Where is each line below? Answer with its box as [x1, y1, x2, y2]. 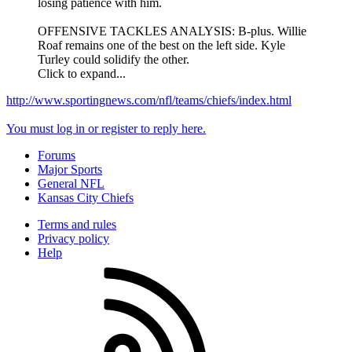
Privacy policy [38, 231, 109, 245]
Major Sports [38, 162, 102, 176]
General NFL [38, 176, 104, 190]
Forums [38, 148, 75, 162]
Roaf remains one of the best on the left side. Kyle [38, 38, 285, 52]
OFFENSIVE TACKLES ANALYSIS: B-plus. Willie [38, 24, 306, 38]
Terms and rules [38, 217, 116, 231]
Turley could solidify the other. [38, 52, 189, 66]
